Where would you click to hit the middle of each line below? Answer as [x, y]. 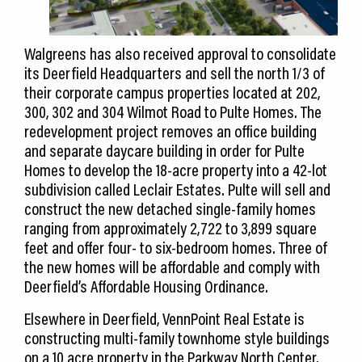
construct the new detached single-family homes [170, 209]
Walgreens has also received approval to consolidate [180, 54]
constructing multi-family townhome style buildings [177, 338]
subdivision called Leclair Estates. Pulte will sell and [177, 189]
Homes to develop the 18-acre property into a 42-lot [176, 170]
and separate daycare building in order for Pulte [164, 151]
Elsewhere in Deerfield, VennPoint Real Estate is [164, 319]
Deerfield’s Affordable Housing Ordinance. [146, 286]
